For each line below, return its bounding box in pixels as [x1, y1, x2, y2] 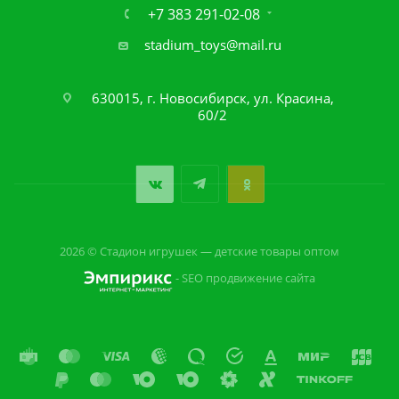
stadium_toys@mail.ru [143, 36, 281, 54]
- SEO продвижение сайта [173, 270, 315, 287]
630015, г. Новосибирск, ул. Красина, [91, 89, 334, 108]
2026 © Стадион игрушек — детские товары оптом [60, 243, 339, 260]
